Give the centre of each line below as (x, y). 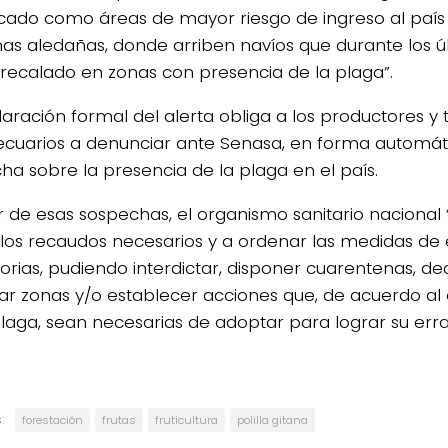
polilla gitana (272, 420)
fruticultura (186, 420)
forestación (52, 420)
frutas (119, 420)
